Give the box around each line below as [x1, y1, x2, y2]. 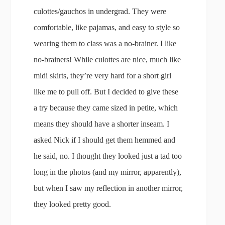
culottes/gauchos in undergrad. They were [34, 7, 167, 16]
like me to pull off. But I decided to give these [34, 87, 179, 96]
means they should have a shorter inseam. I [34, 120, 170, 128]
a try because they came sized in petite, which [34, 103, 178, 112]
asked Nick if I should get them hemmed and [34, 136, 176, 144]
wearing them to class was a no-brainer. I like [34, 39, 177, 48]
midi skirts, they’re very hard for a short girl [34, 71, 172, 80]
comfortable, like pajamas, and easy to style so [34, 23, 180, 32]
